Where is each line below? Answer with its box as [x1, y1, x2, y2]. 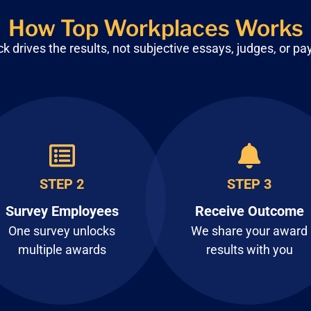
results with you [205, 242, 293, 257]
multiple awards [17, 242, 106, 257]
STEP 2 [40, 175, 84, 192]
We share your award [191, 223, 308, 238]
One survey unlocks [8, 223, 115, 238]
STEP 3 [227, 175, 271, 192]
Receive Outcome [194, 202, 304, 219]
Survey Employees [5, 202, 119, 219]
